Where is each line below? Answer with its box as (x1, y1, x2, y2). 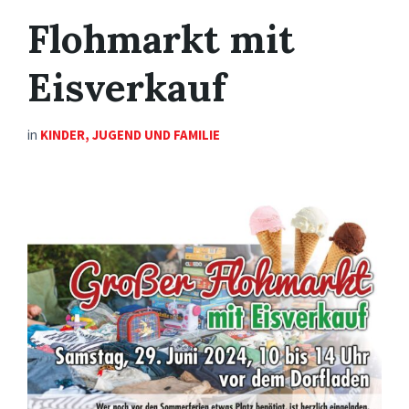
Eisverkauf (27, 62, 226, 112)
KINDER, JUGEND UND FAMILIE (40, 126, 220, 143)
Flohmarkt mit (27, 14, 295, 64)
